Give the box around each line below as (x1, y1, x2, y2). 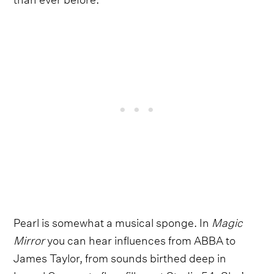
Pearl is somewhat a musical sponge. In (13, 212, 212, 231)
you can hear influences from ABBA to (47, 230, 236, 248)
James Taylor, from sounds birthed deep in (13, 248, 227, 266)
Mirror (13, 230, 48, 248)
